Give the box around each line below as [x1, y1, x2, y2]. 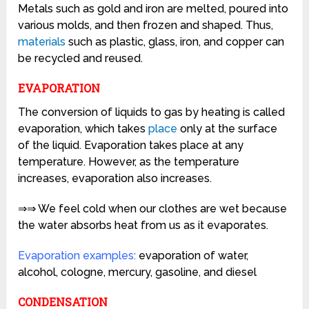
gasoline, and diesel [155, 266, 257, 279]
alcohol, [18, 266, 61, 279]
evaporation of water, [139, 249, 249, 263]
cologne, [61, 266, 109, 279]
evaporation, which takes [18, 122, 149, 136]
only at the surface [177, 122, 278, 136]
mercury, [108, 266, 156, 279]
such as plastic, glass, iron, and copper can [66, 35, 285, 49]
